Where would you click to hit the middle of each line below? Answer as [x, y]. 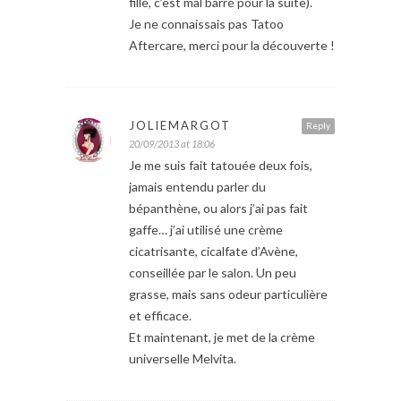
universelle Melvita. [183, 358]
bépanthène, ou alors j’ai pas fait [218, 208]
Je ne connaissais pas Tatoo [206, 23]
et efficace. [160, 315]
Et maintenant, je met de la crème [222, 337]
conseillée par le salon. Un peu [213, 272]
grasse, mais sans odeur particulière [228, 294]
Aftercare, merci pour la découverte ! [232, 45]
